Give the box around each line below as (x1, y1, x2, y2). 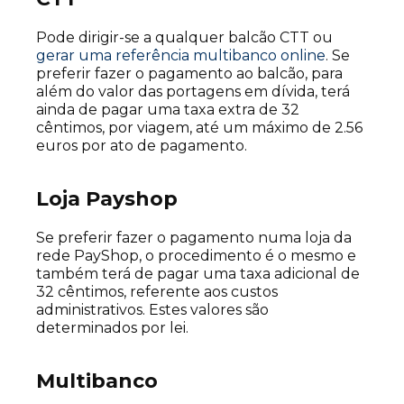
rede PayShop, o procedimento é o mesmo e (36, 247, 356, 265)
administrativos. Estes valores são (36, 301, 269, 319)
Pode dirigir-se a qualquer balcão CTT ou (36, 29, 333, 47)
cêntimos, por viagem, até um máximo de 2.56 (36, 119, 363, 137)
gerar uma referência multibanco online (36, 47, 326, 65)
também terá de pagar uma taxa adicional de (36, 265, 360, 283)
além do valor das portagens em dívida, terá (36, 83, 350, 101)
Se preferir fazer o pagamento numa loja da (36, 229, 352, 247)
